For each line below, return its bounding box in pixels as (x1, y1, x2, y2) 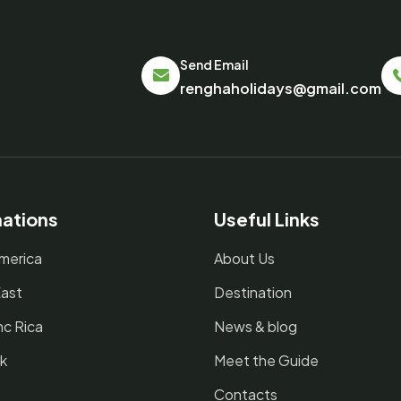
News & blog (214, 317, 297, 336)
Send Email (180, 55, 249, 73)
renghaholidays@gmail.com (180, 78, 381, 98)
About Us (214, 249, 275, 268)
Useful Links (214, 208, 320, 230)
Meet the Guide (214, 351, 319, 370)
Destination (214, 283, 292, 302)
